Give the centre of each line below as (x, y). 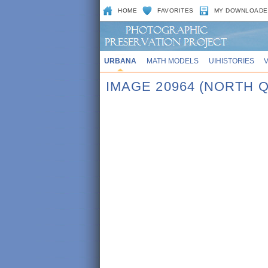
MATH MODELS (172, 61)
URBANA (120, 61)
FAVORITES (176, 10)
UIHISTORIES (231, 61)
